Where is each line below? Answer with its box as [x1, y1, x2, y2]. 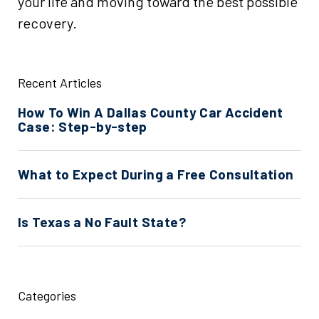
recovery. [18, 14, 77, 31]
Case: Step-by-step [18, 118, 147, 135]
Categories [18, 288, 76, 303]
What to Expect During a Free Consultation [18, 166, 294, 182]
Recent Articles [18, 75, 102, 90]
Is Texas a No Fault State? [18, 214, 186, 230]
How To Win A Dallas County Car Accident [18, 104, 283, 120]
